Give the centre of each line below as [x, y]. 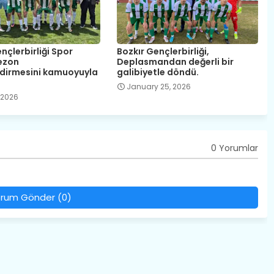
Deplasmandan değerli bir [175, 61]
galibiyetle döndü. [157, 72]
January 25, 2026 [158, 86]
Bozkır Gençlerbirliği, [163, 51]
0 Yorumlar [234, 148]
